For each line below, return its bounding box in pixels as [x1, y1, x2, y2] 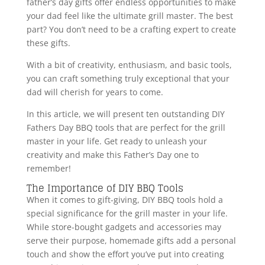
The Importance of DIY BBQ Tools [26, 180, 183, 197]
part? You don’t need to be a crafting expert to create [26, 24, 236, 35]
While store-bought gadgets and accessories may [26, 221, 221, 233]
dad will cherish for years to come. [26, 86, 163, 98]
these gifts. [26, 37, 73, 49]
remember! [26, 163, 71, 174]
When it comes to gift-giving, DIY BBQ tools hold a [26, 194, 223, 206]
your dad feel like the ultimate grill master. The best [26, 10, 233, 22]
